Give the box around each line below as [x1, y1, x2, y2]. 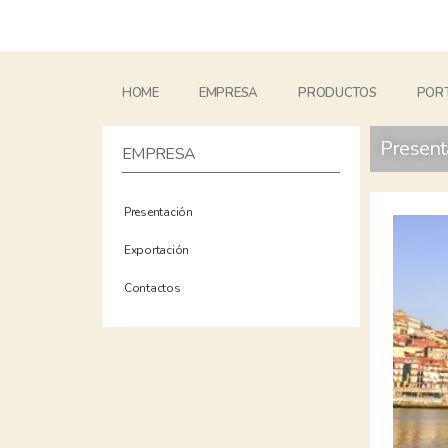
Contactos [124, 280, 181, 296]
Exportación [124, 242, 190, 258]
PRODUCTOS [298, 84, 377, 102]
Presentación [124, 204, 193, 220]
